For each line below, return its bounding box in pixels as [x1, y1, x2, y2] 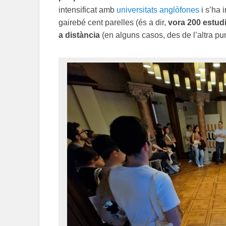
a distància [59, 30, 100, 39]
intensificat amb [59, 5, 117, 14]
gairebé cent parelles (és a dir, [59, 18, 168, 27]
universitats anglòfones [117, 5, 199, 14]
